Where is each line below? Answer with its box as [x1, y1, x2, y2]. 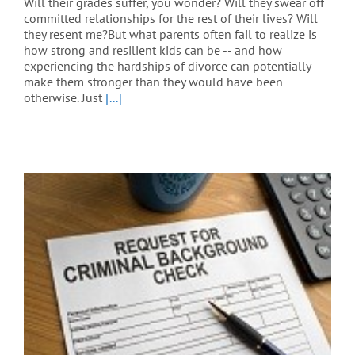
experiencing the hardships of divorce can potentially [24, 58, 311, 74]
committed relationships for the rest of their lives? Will [24, 10, 318, 27]
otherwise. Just [24, 90, 105, 106]
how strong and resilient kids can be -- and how [24, 42, 282, 59]
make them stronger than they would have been [24, 74, 283, 90]
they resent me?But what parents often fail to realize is [24, 26, 317, 43]
